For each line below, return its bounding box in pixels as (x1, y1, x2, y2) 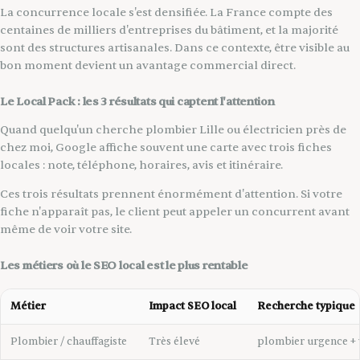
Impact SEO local (149, 299, 236, 313)
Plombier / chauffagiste (10, 334, 127, 348)
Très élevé (149, 334, 200, 348)
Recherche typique (257, 299, 355, 313)
